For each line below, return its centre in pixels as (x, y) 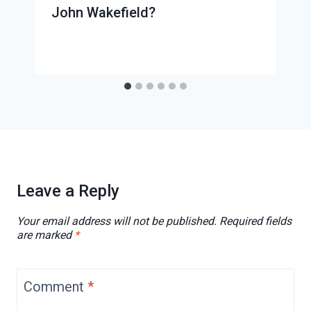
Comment (56, 287)
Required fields (255, 221)
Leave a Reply (68, 191)
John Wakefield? (103, 13)
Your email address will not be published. (117, 221)
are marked (45, 235)
